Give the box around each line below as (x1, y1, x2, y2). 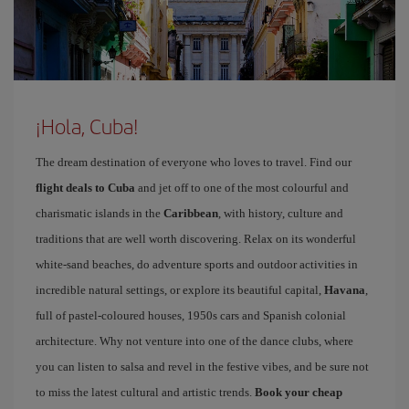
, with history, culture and (218, 205, 343, 220)
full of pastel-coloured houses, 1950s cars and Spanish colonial (36, 308, 346, 322)
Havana (324, 282, 365, 297)
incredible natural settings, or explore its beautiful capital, (36, 282, 324, 297)
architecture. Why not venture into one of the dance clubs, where (36, 333, 353, 348)
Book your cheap (255, 384, 342, 399)
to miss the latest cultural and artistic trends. (36, 384, 255, 399)
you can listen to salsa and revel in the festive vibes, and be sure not (36, 359, 369, 373)
